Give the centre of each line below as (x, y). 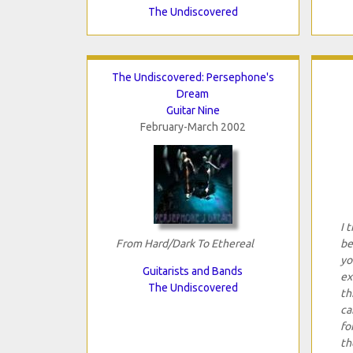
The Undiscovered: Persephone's (193, 77)
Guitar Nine (193, 110)
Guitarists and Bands (193, 271)
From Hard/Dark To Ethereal (184, 243)
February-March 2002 (193, 126)
